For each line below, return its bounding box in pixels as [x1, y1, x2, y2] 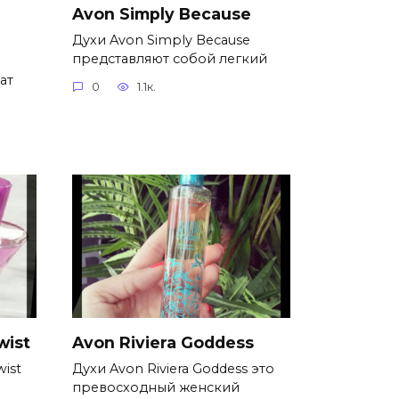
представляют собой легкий [72, 50, 267, 67]
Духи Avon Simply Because [72, 31, 250, 48]
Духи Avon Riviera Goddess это [72, 361, 274, 378]
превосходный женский [72, 379, 240, 396]
